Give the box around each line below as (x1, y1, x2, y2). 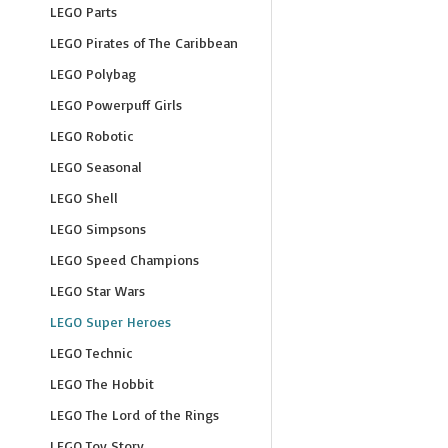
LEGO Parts (50, 3, 117, 20)
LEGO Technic (50, 344, 132, 361)
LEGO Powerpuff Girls (50, 96, 182, 113)
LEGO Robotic (50, 127, 133, 144)
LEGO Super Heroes (50, 313, 171, 330)
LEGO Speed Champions (50, 251, 199, 268)
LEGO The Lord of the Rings (50, 406, 219, 423)
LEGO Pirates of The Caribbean (50, 34, 238, 51)
